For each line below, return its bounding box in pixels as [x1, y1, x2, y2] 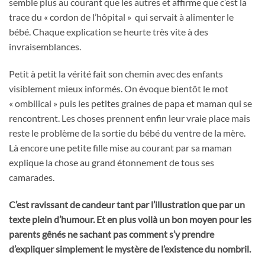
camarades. [9, 172, 54, 183]
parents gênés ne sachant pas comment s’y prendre [9, 228, 214, 240]
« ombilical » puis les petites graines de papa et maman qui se [9, 98, 252, 109]
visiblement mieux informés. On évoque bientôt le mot [9, 83, 228, 94]
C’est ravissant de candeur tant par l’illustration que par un [9, 198, 245, 210]
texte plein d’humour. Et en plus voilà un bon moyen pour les [9, 213, 251, 225]
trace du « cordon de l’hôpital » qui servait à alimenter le [9, 11, 234, 23]
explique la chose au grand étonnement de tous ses [9, 157, 214, 168]
